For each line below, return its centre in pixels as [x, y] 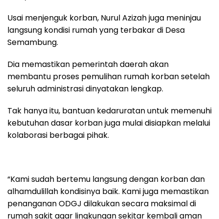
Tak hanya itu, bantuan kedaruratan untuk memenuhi [109, 110]
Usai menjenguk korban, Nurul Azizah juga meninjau [104, 18]
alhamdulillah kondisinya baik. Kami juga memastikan [108, 191]
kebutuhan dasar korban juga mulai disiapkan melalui [109, 123]
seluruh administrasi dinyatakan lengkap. [85, 88]
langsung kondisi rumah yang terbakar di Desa [96, 30]
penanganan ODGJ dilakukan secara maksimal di [102, 203]
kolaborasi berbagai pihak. [58, 135]
